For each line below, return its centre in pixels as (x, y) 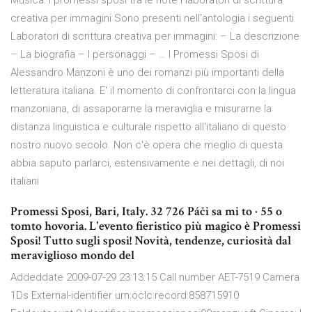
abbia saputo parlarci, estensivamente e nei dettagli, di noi (147, 163)
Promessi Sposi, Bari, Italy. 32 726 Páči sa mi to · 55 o (146, 212)
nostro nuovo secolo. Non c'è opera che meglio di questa (147, 145)
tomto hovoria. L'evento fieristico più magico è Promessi (156, 226)
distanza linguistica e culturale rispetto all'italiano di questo (148, 127)
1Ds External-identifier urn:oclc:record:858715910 (125, 296)
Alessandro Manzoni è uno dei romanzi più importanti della (147, 73)
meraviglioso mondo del (72, 256)
